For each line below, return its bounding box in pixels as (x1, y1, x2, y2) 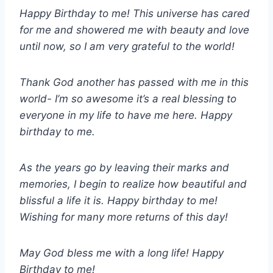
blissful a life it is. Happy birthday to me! (19, 194, 218, 207)
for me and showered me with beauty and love (19, 24, 249, 37)
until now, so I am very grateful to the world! (19, 40, 235, 53)
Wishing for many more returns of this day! (19, 211, 228, 224)
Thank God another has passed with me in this (19, 76, 249, 89)
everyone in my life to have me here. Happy (19, 109, 232, 122)
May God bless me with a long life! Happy (19, 247, 224, 260)
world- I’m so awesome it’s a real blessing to (19, 93, 236, 105)
